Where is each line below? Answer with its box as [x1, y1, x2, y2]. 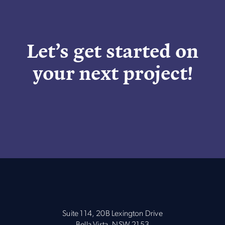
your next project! [32, 58, 193, 86]
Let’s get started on [27, 36, 198, 64]
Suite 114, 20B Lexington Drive [62, 210, 163, 218]
